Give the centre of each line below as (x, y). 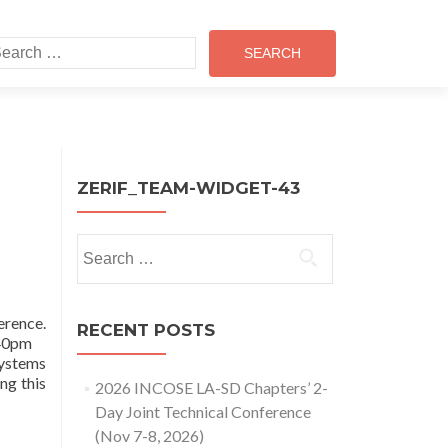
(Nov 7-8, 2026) (149, 435)
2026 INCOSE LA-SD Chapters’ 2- (211, 387)
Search (99, 244)
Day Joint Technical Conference (202, 411)
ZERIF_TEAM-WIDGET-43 (188, 188)
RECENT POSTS (146, 330)
